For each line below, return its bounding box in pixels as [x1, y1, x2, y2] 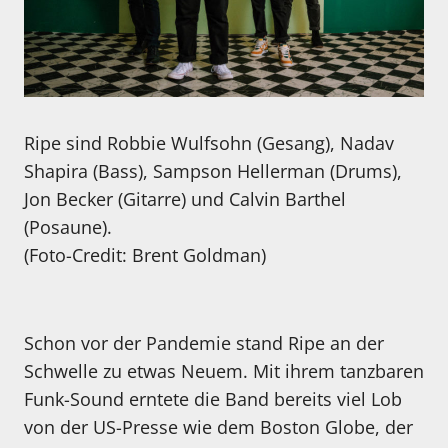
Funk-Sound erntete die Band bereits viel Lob [24, 387, 402, 411]
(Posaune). [24, 215, 112, 239]
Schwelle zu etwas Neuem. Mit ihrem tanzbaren [24, 359, 424, 383]
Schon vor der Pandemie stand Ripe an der [24, 331, 384, 355]
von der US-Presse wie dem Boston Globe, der [24, 415, 413, 439]
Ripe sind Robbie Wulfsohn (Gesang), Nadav [24, 131, 394, 155]
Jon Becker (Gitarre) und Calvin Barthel [24, 187, 346, 211]
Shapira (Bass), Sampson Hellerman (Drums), [24, 159, 402, 183]
